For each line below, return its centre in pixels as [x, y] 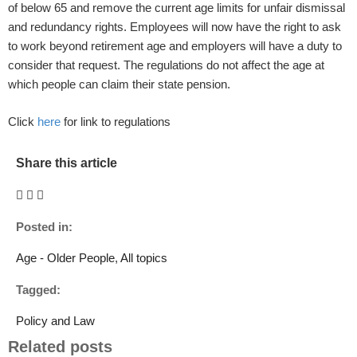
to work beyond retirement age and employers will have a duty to [175, 46]
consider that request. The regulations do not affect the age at [166, 65]
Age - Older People [65, 258]
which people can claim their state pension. [119, 84]
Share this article [67, 163]
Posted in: [44, 227]
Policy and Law [55, 321]
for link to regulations [116, 121]
